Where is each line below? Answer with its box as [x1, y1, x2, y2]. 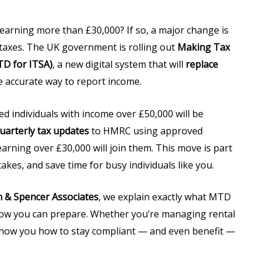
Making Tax [177, 41, 230, 54]
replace [186, 58, 218, 71]
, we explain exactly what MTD [98, 190, 231, 204]
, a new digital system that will [52, 58, 186, 71]
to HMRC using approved [89, 124, 203, 137]
